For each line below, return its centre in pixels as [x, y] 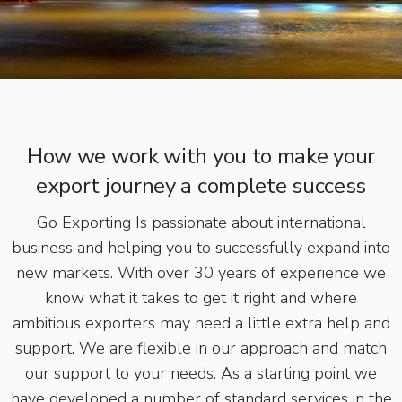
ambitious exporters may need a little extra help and [201, 323]
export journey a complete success [201, 185]
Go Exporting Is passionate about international [201, 222]
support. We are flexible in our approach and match [201, 348]
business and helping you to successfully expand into [201, 247]
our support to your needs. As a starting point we [201, 373]
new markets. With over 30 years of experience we [201, 272]
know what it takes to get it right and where [201, 297]
